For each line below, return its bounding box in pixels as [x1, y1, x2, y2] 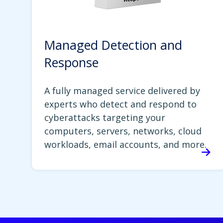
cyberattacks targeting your [44, 111, 165, 124]
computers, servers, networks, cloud [44, 125, 202, 137]
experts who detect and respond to [44, 98, 197, 111]
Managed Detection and [44, 36, 182, 54]
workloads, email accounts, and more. [44, 138, 207, 151]
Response [44, 54, 99, 71]
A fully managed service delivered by [44, 85, 200, 97]
